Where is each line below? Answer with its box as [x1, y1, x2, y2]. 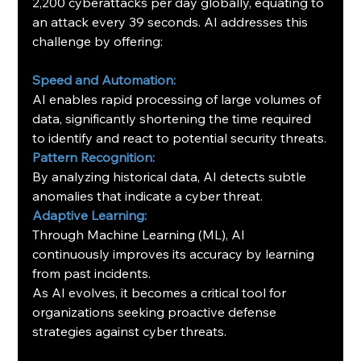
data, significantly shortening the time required [32, 110, 315, 127]
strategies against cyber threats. [32, 323, 227, 340]
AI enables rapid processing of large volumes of [32, 91, 325, 108]
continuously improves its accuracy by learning [32, 246, 318, 263]
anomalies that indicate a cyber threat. [32, 188, 263, 205]
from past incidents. [32, 265, 151, 282]
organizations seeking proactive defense [32, 304, 280, 321]
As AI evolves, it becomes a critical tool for [32, 284, 290, 301]
